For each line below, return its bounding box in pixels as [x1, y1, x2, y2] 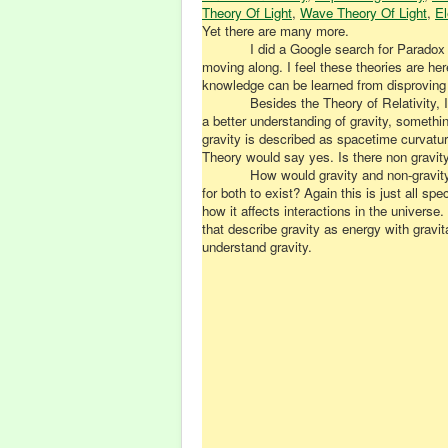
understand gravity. [202, 237, 312, 256]
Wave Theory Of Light [300, 3, 427, 22]
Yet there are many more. [202, 21, 349, 40]
